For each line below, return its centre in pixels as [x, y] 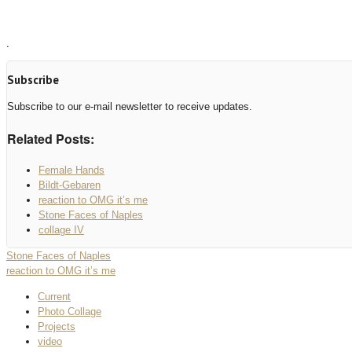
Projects [57, 326]
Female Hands [71, 170]
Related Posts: [51, 138]
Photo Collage [70, 311]
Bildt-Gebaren [70, 185]
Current [54, 296]
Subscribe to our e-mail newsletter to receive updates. [130, 107]
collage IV [61, 229]
